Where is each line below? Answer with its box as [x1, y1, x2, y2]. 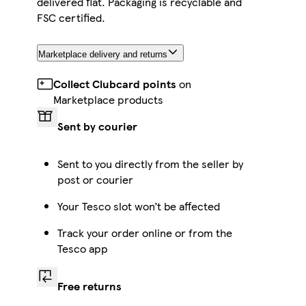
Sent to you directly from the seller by [57, 155, 243, 171]
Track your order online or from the [57, 224, 232, 240]
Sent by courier [57, 117, 137, 134]
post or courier [57, 171, 133, 187]
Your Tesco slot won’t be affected [57, 197, 220, 214]
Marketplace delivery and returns [38, 48, 167, 59]
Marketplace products [53, 91, 163, 107]
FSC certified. [36, 10, 105, 26]
